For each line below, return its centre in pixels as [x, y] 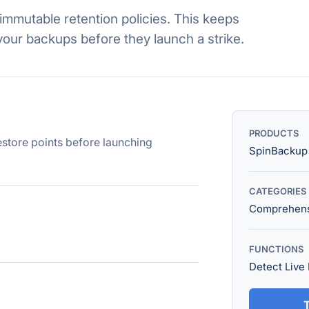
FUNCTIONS [276, 249]
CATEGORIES [278, 191]
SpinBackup [278, 151]
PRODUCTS [274, 133]
